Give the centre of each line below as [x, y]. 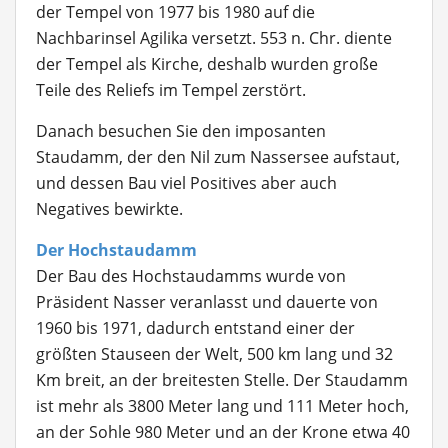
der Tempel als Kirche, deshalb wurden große [207, 64]
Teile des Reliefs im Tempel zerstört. [171, 90]
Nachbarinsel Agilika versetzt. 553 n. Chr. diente [214, 38]
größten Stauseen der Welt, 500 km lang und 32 [214, 354]
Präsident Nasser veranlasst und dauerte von [207, 302]
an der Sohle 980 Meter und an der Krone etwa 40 [223, 432]
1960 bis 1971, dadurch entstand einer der [195, 328]
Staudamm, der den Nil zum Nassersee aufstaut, [218, 157]
